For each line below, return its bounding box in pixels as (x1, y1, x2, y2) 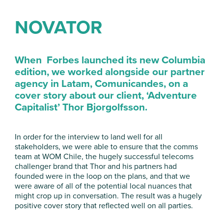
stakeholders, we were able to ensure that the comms (15, 141, 198, 152)
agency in (15, 76, 61, 91)
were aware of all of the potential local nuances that (15, 180, 192, 192)
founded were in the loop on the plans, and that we (15, 170, 190, 182)
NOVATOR (15, 13, 102, 41)
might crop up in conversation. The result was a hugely (15, 190, 202, 201)
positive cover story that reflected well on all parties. (15, 200, 193, 211)
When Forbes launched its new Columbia (15, 52, 205, 67)
